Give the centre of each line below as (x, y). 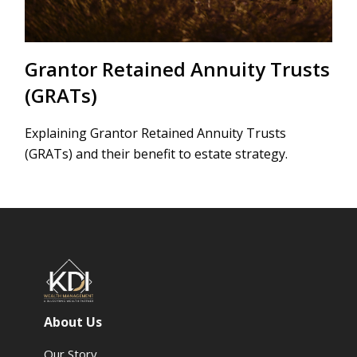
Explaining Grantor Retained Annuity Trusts (156, 133)
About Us (73, 322)
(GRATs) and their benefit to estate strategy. (157, 153)
